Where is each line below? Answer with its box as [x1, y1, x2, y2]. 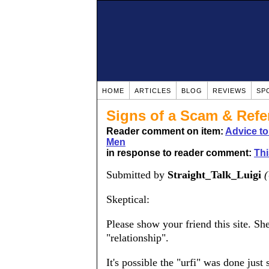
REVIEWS [213, 87, 246, 94]
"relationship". [106, 232, 169, 244]
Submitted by [106, 169, 168, 181]
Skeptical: [106, 193, 150, 205]
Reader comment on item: [106, 126, 225, 136]
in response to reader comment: [106, 148, 254, 158]
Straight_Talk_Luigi [168, 169, 261, 181]
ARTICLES [134, 87, 171, 94]
